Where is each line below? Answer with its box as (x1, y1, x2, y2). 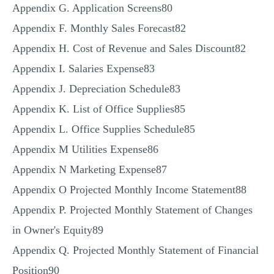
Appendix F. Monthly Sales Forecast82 (12, 22, 186, 34)
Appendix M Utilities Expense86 (12, 143, 158, 155)
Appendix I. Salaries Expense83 (12, 62, 155, 75)
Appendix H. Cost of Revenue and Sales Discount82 (12, 42, 246, 54)
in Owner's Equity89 (12, 224, 103, 236)
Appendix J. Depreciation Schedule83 (12, 83, 180, 95)
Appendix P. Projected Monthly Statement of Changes (12, 204, 253, 216)
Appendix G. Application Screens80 (12, 2, 172, 14)
